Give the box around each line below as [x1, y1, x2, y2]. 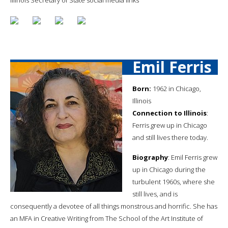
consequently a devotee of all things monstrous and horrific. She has [10, 201, 217, 211]
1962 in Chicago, [151, 83, 201, 93]
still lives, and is [132, 189, 178, 198]
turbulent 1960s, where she [132, 177, 215, 186]
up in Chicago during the [132, 164, 206, 174]
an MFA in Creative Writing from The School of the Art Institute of [10, 213, 203, 223]
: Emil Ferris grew [168, 152, 217, 162]
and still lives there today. [132, 132, 208, 142]
